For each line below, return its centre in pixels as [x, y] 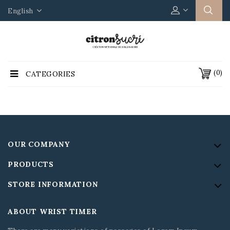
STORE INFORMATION [53, 184]
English [21, 11]
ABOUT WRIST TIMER [52, 212]
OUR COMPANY [39, 144]
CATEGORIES [50, 74]
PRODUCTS [31, 164]
